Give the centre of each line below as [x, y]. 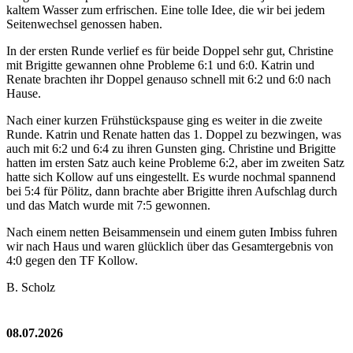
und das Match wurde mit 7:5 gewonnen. [108, 206]
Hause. [24, 94]
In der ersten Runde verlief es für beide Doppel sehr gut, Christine [170, 51]
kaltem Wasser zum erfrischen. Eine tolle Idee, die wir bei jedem [167, 10]
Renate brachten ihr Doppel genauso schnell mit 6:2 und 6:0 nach [169, 80]
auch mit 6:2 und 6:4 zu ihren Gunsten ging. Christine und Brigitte [171, 149]
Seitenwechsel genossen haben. [84, 24]
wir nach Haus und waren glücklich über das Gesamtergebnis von [170, 247]
